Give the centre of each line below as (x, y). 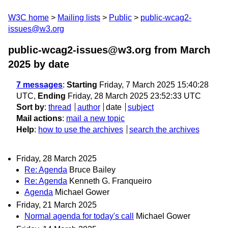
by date (50, 64)
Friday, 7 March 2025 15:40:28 (153, 85)
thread (60, 107)
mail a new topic (95, 118)
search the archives (164, 130)
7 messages (39, 85)
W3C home (28, 18)
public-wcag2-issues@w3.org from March (109, 50)
